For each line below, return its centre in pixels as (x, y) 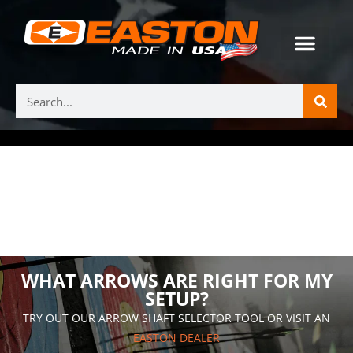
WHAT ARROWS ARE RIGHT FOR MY (176, 281)
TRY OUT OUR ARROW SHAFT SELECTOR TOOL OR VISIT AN (176, 318)
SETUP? (176, 299)
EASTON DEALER (176, 338)
